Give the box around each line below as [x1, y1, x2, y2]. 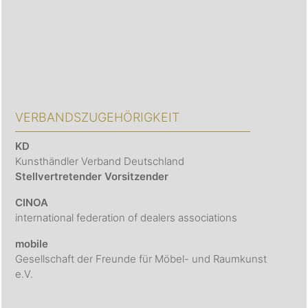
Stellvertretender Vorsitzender [15, 170, 168, 184]
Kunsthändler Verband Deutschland [15, 155, 187, 168]
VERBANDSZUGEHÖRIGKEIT [15, 110, 179, 125]
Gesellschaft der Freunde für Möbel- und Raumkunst [15, 252, 267, 266]
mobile [15, 237, 48, 251]
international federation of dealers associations [15, 211, 237, 225]
